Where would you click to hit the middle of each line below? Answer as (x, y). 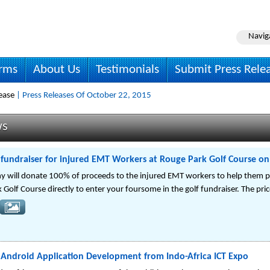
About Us (57, 70)
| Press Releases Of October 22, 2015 (83, 96)
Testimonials (127, 70)
